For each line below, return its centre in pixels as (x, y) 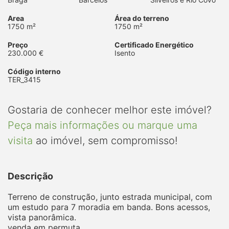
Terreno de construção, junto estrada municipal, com (110, 197)
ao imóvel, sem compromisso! (105, 140)
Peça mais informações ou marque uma (102, 125)
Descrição (30, 176)
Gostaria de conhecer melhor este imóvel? (110, 110)
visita (20, 140)
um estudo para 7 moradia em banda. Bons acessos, (109, 207)
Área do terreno (142, 18)
